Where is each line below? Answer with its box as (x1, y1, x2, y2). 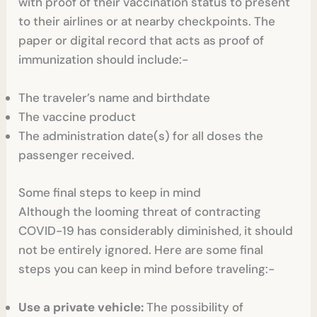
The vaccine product (18, 109, 137, 125)
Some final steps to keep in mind (18, 184, 202, 200)
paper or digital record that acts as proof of (18, 33, 265, 49)
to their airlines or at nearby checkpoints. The (18, 13, 276, 30)
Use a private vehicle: (18, 299, 144, 315)
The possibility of (144, 299, 244, 315)
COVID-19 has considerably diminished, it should (18, 222, 294, 238)
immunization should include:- (18, 52, 189, 68)
